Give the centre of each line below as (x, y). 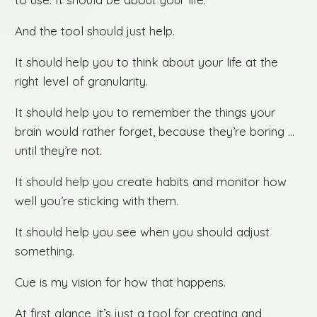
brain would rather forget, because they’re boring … (155, 132)
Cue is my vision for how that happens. (121, 282)
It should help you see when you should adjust (143, 232)
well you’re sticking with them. (97, 201)
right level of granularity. (82, 81)
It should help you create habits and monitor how (151, 182)
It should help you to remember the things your (145, 113)
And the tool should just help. (95, 31)
